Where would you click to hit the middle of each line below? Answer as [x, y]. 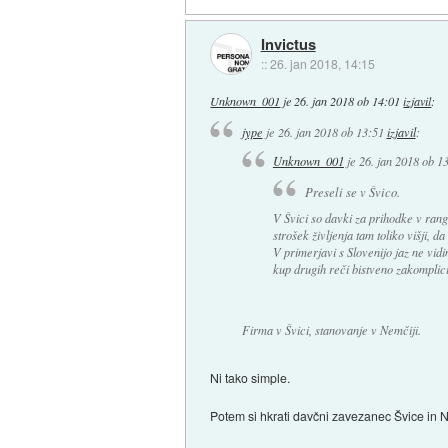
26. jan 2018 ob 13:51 [330, 131]
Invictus [288, 43]
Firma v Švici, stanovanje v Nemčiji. [331, 329]
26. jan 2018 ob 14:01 [347, 101]
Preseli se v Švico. [352, 191]
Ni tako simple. [250, 377]
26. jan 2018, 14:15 [322, 63]
